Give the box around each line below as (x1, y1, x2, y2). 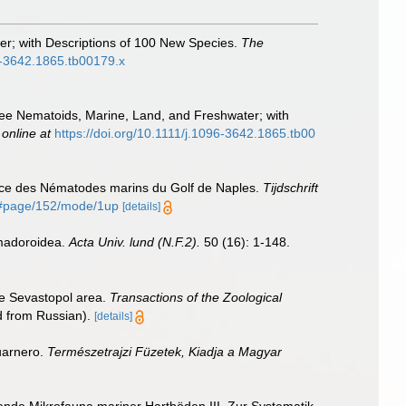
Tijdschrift (263, 180, 318, 195)
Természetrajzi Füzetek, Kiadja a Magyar (47, 343, 282, 359)
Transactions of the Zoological (110, 289, 282, 304)
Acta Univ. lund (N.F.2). (69, 235, 200, 249)
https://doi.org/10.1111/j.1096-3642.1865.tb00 (54, 126, 315, 140)
